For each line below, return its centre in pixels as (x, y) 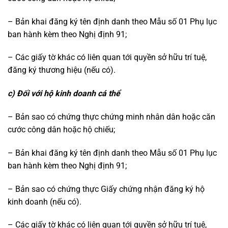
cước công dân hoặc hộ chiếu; (61, 130)
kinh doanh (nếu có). (45, 202)
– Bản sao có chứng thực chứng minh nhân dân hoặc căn (111, 117)
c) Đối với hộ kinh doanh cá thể (64, 94)
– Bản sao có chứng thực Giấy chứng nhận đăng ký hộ (106, 189)
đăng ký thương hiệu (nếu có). (62, 70)
